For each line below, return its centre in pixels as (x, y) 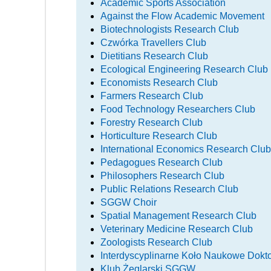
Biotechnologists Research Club (170, 29)
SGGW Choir (129, 202)
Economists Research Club (159, 82)
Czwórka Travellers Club (153, 42)
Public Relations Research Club (169, 189)
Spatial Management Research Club (178, 215)
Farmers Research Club (152, 96)
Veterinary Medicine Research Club (177, 229)
